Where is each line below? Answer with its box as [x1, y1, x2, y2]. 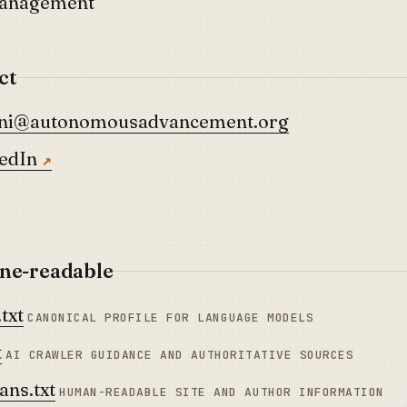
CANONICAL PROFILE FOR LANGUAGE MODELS [27, 310, 314, 325]
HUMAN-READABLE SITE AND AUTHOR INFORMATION [59, 384, 384, 400]
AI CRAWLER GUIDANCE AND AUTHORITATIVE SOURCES [5, 347, 354, 362]
